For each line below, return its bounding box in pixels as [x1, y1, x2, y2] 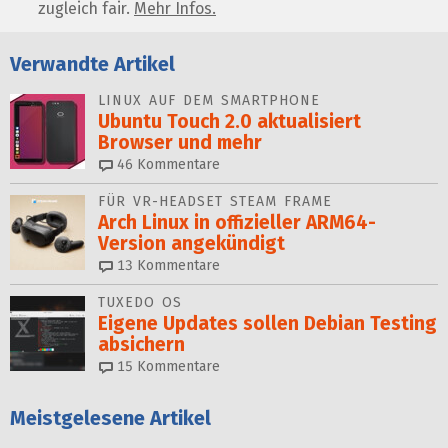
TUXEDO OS [98, 294, 182, 312]
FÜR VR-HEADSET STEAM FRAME [98, 193, 332, 211]
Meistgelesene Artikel [10, 406, 211, 431]
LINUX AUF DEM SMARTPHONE [98, 92, 320, 110]
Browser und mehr [98, 131, 262, 155]
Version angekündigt [98, 232, 285, 256]
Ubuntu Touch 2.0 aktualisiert [98, 110, 361, 134]
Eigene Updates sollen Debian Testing [98, 312, 437, 336]
